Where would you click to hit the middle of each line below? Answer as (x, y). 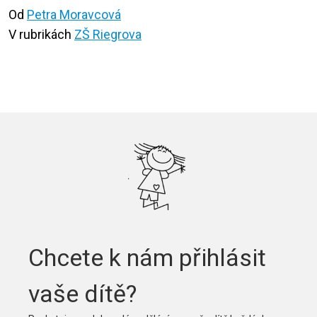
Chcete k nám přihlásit (147, 258)
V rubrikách (41, 35)
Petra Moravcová (74, 15)
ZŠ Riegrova (108, 35)
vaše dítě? (82, 294)
